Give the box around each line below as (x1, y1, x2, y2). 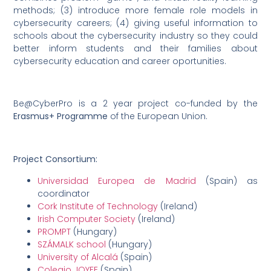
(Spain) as (195, 174, 258, 187)
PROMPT (38, 225, 71, 238)
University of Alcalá (38, 250, 119, 263)
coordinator (38, 187, 90, 200)
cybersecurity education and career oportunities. (13, 54, 227, 67)
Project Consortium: (13, 153, 98, 166)
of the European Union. (108, 110, 208, 123)
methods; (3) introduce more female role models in (13, 4, 258, 16)
